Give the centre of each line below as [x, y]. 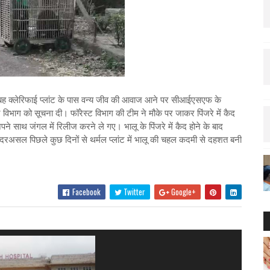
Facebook [85, 192]
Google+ [182, 192]
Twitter [133, 192]
